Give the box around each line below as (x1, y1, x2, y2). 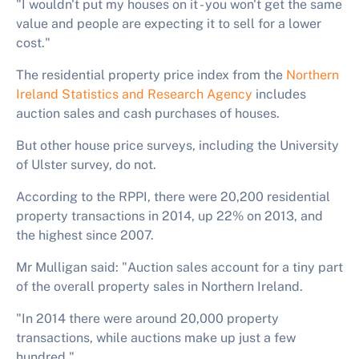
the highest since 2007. (16, 228, 154, 243)
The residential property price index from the (16, 67, 286, 83)
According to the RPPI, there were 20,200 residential (16, 189, 330, 204)
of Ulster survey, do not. (16, 157, 156, 172)
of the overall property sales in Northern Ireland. (16, 279, 303, 294)
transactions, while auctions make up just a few (16, 330, 296, 345)
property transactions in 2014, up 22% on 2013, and (16, 208, 323, 224)
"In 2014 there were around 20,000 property (16, 311, 279, 326)
